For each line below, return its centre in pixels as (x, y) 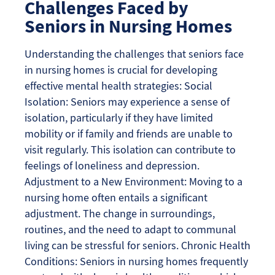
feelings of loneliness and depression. (112, 165)
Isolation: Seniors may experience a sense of (127, 101)
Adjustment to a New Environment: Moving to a (134, 181)
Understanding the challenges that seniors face (134, 53)
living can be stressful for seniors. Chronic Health (137, 245)
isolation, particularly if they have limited (119, 117)
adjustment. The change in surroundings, (120, 213)
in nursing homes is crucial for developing (121, 69)
